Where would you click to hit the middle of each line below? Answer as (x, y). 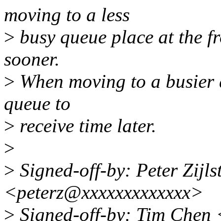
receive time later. (86, 126)
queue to (37, 104)
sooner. (32, 59)
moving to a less (67, 15)
